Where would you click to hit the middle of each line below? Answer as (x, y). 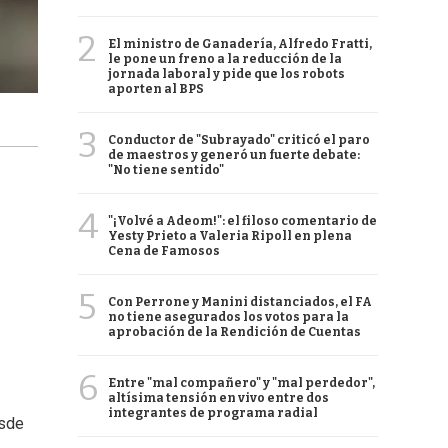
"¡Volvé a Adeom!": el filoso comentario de (242, 221)
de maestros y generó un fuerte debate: (234, 155)
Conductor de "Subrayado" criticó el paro (239, 140)
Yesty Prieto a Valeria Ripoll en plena (230, 236)
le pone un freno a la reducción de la (225, 59)
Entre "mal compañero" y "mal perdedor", (241, 383)
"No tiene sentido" (166, 170)
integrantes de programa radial (213, 413)
